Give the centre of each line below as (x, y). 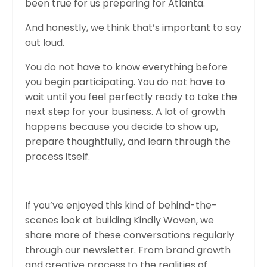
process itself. (58, 156)
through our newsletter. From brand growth (128, 250)
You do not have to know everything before (126, 67)
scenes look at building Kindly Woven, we (119, 220)
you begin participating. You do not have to (125, 82)
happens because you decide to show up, (122, 126)
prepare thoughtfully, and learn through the (128, 141)
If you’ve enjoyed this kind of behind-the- (121, 205)
